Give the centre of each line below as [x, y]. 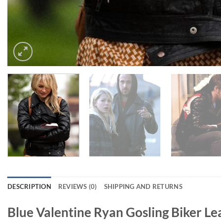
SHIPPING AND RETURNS [143, 187]
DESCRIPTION [29, 187]
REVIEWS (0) [77, 187]
